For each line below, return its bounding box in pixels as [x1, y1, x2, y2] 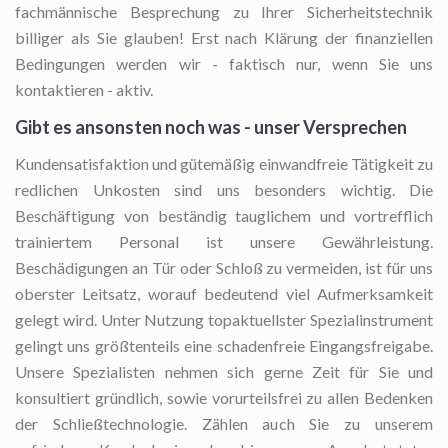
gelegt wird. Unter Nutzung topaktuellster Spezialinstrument [15, 310, 433, 330]
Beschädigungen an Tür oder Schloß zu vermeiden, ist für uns [15, 258, 433, 278]
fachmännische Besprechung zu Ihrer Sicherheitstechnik [15, 2, 433, 22]
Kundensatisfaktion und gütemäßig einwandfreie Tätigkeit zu [15, 154, 433, 174]
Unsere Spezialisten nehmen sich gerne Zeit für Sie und [15, 362, 433, 382]
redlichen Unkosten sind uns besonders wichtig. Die [15, 180, 433, 200]
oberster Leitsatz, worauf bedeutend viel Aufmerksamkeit [15, 284, 433, 304]
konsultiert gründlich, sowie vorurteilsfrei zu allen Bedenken [15, 388, 433, 408]
